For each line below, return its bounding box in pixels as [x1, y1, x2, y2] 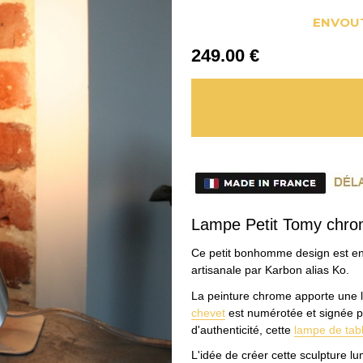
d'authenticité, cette [190, 322, 294, 336]
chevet [190, 305, 225, 319]
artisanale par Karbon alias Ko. [190, 263, 349, 277]
